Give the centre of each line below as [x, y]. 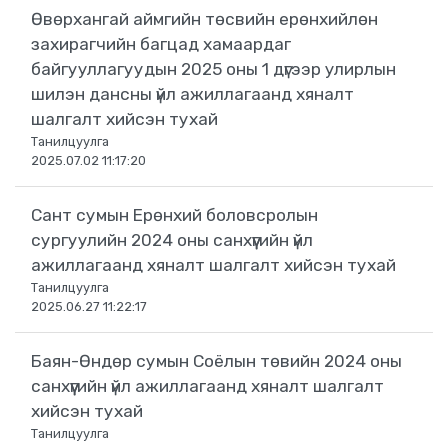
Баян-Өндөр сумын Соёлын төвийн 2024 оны [216, 361]
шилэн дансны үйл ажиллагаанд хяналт [192, 94]
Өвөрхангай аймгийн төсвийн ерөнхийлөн [204, 19]
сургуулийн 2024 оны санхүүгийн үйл [172, 240]
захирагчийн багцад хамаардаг [161, 44]
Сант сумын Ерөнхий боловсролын [174, 215]
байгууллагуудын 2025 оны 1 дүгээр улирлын [213, 69]
